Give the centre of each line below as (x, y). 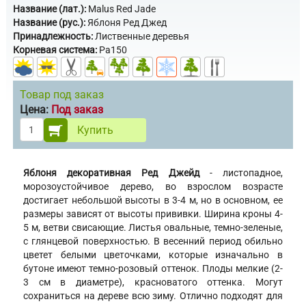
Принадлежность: (53, 37)
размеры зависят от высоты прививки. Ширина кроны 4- (153, 214)
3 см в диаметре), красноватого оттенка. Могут (153, 282)
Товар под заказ (62, 95)
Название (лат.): (50, 9)
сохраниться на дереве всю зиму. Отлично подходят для (153, 296)
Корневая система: (55, 50)
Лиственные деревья (141, 37)
